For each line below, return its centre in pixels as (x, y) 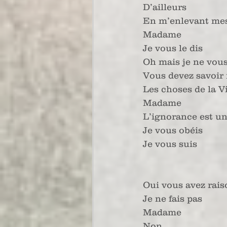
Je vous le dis (173, 48)
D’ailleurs (165, 7)
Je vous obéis (173, 130)
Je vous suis (170, 144)
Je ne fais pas (173, 199)
